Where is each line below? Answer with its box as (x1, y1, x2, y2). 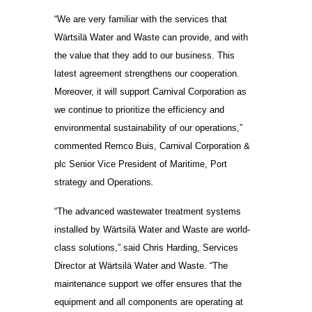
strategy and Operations (54, 177, 152, 188)
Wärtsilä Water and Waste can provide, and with (54, 32, 249, 43)
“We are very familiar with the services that (54, 14, 228, 25)
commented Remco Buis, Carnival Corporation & (54, 141, 251, 152)
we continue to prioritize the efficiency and (54, 104, 225, 116)
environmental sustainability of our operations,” (54, 123, 243, 134)
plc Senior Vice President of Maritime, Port (54, 159, 228, 170)
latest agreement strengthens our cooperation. (54, 68, 240, 79)
